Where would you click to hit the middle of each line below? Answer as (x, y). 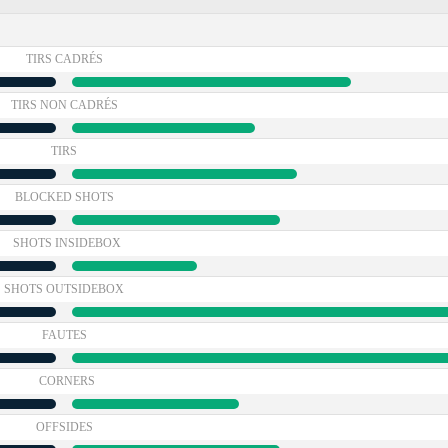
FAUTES (64, 335)
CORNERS (67, 381)
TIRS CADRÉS (64, 59)
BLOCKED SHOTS (64, 197)
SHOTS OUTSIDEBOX (64, 289)
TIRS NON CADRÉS (64, 105)
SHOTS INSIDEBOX (67, 243)
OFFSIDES (64, 427)
